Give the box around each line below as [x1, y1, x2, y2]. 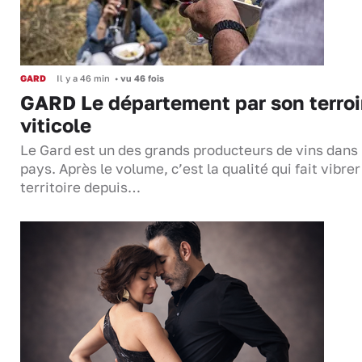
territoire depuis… [20, 179, 141, 196]
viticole [20, 113, 91, 137]
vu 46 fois [118, 73, 164, 84]
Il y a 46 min [57, 73, 110, 84]
